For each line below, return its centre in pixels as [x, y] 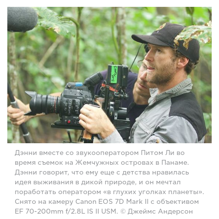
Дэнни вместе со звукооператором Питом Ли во [100, 153]
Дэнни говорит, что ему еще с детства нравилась [102, 173]
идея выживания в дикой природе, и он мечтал [98, 182]
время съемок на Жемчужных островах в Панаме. [102, 163]
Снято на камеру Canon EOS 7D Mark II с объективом [107, 202]
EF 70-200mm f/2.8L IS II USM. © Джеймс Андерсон [104, 212]
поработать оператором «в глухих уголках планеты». [109, 192]
